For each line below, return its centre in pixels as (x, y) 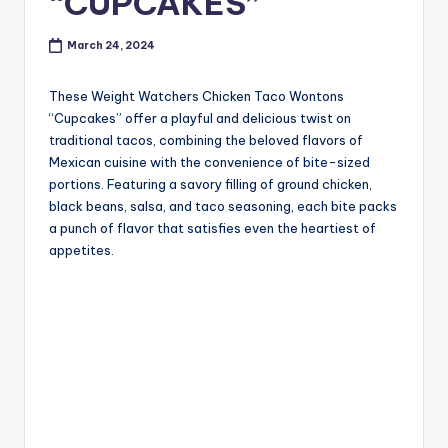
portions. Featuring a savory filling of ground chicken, (210, 184)
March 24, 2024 (111, 45)
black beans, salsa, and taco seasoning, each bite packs (223, 206)
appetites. (81, 250)
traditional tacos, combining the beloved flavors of (206, 140)
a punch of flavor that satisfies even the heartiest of (212, 228)
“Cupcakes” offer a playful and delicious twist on (200, 118)
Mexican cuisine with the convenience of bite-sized (209, 162)
